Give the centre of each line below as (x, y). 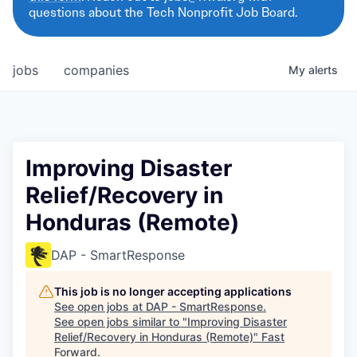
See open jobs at (100, 306)
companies (96, 70)
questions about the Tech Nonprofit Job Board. (163, 12)
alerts (323, 70)
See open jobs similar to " (121, 322)
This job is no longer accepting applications (173, 291)
